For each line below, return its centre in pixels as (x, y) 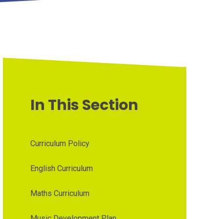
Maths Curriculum (60, 193)
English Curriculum (61, 168)
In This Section (84, 105)
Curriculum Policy (60, 143)
